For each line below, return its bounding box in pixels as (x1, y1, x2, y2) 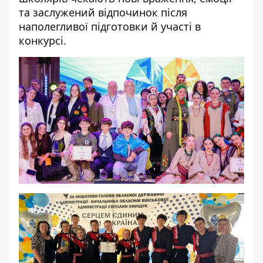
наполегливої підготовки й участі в (19, 19, 201, 33)
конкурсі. (19, 33, 66, 48)
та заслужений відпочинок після (19, 5, 187, 19)
